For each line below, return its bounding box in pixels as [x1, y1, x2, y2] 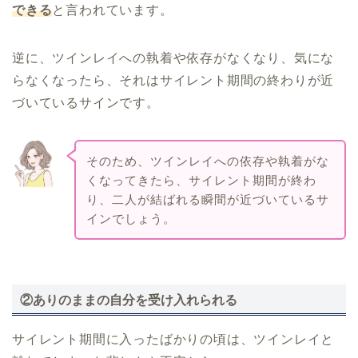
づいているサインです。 [12, 95, 160, 109]
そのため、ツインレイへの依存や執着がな [86, 153, 329, 168]
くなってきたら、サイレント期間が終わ [86, 173, 316, 187]
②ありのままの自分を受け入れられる [20, 292, 237, 307]
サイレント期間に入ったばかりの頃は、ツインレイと [12, 332, 335, 346]
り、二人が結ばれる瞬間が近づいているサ [86, 192, 329, 206]
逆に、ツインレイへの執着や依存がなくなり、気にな [12, 50, 335, 65]
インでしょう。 [86, 211, 176, 225]
